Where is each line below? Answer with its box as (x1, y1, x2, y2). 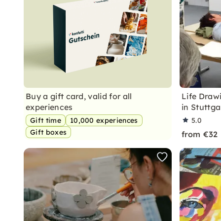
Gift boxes (30, 128, 67, 137)
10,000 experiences (70, 116, 138, 125)
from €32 (182, 129, 218, 139)
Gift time (30, 116, 61, 125)
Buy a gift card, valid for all (26, 91, 132, 101)
